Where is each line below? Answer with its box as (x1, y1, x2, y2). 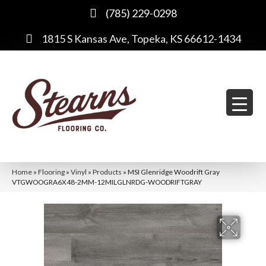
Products (93, 167, 122, 176)
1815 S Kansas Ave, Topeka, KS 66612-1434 (41, 32, 241, 45)
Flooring (38, 167, 65, 176)
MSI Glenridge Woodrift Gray (128, 167, 220, 176)
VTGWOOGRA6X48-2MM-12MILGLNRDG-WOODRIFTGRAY (12, 177, 202, 186)
